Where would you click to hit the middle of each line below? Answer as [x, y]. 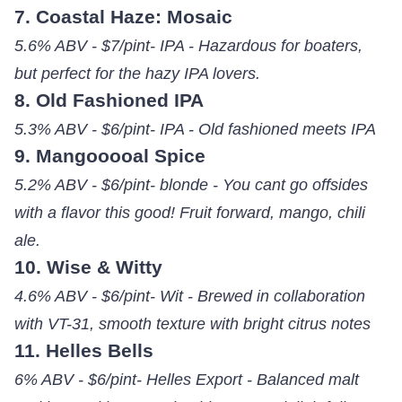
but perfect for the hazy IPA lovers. [137, 74]
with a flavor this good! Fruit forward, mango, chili [189, 213]
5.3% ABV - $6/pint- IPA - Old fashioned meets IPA [195, 129]
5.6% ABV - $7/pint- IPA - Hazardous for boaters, [188, 46]
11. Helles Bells [83, 351]
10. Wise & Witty [88, 267]
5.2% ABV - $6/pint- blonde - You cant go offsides [191, 185]
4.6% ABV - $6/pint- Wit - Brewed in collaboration [189, 296]
